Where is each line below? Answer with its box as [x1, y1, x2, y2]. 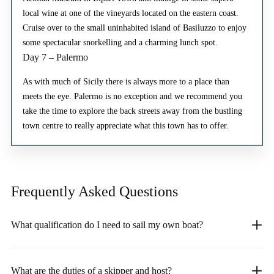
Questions [119, 183, 178, 200]
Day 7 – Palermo [23, 52, 88, 63]
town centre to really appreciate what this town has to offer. [23, 121, 229, 131]
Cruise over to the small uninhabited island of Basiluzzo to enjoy [23, 23, 246, 33]
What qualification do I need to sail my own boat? [11, 220, 203, 231]
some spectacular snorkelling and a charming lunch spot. [23, 38, 218, 48]
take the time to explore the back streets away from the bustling [23, 106, 242, 116]
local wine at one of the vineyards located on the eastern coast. [23, 9, 239, 18]
